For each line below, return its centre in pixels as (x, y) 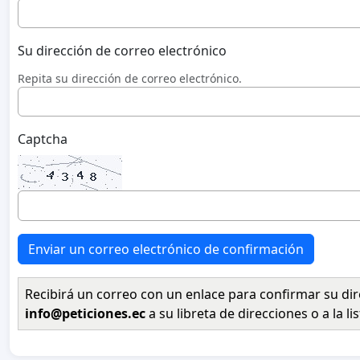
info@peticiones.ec (85, 313)
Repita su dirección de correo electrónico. (130, 79)
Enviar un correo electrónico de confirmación (166, 249)
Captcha (43, 139)
